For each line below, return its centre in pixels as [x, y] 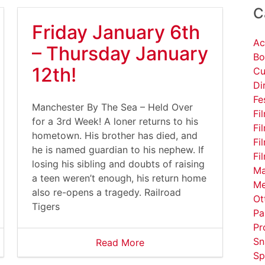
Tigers [46, 206]
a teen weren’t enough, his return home [119, 178]
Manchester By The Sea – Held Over [112, 107]
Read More [120, 243]
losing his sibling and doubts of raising [118, 164]
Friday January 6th [116, 32]
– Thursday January [120, 54]
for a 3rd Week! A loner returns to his [115, 121]
